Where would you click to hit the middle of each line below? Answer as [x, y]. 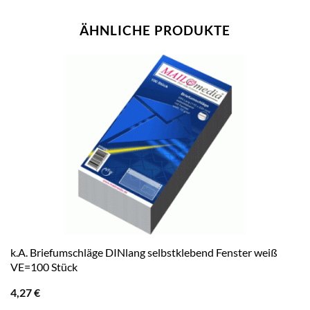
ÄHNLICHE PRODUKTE [155, 30]
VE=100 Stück [44, 266]
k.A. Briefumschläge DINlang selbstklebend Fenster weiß [144, 252]
